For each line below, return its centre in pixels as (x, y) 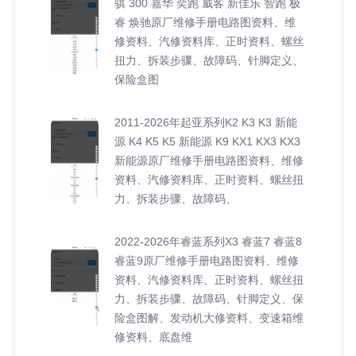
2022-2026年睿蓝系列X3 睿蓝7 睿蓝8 (208, 241)
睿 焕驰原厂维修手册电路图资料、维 (205, 22)
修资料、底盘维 (153, 337)
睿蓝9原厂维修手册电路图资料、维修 (207, 260)
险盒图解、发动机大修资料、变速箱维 (209, 317)
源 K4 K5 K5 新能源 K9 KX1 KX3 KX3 (207, 141)
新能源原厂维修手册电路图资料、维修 (209, 160)
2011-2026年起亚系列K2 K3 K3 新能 (206, 122)
